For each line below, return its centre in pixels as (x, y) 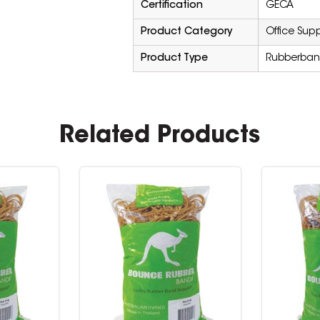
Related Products (160, 136)
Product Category (186, 32)
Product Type (174, 59)
